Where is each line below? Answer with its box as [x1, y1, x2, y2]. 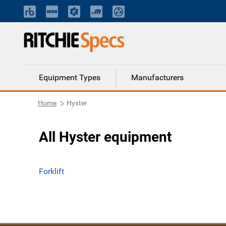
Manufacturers [131, 73, 184, 82]
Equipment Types [39, 73, 100, 82]
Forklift [39, 166, 64, 176]
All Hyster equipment [39, 129, 172, 145]
